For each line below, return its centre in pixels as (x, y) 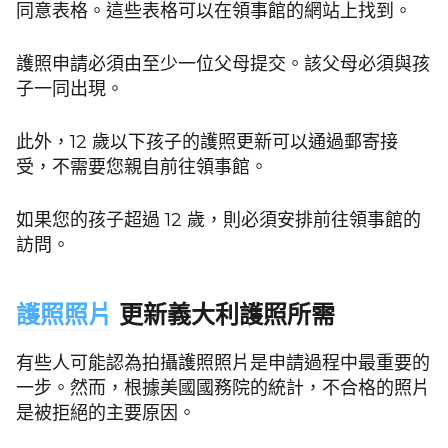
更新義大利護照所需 (223, 315)
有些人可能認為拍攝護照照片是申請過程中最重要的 (223, 363)
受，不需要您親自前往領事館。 (142, 167)
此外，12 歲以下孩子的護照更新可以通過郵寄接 (207, 142)
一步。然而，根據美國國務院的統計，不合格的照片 (223, 388)
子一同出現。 (70, 89)
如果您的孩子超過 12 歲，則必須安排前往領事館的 (218, 220)
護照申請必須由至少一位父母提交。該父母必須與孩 (223, 64)
